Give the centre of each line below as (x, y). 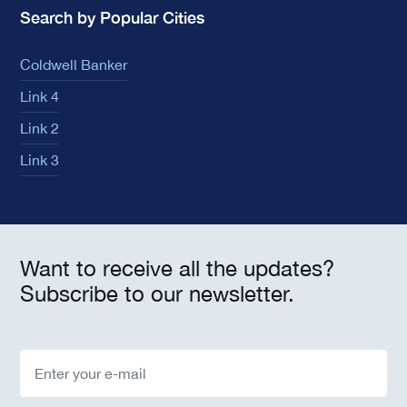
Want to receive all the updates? (177, 268)
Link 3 (40, 160)
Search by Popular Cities (112, 18)
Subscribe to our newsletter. (157, 294)
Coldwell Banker (74, 65)
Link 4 (40, 97)
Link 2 (40, 129)
